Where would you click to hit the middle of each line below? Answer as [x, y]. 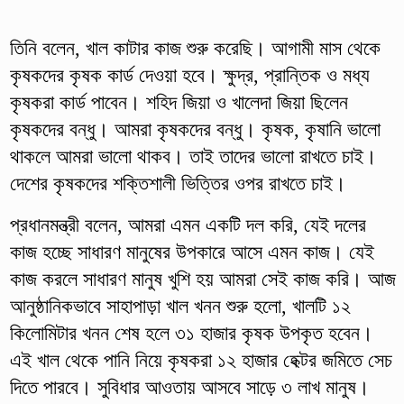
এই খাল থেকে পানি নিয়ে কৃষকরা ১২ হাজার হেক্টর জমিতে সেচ [201, 360]
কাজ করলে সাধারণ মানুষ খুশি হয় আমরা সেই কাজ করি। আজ [202, 279]
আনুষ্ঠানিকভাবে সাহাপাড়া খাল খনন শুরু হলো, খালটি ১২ [180, 306]
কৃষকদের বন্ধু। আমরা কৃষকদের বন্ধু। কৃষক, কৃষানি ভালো [195, 129]
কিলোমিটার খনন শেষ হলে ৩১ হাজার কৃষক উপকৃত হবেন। [191, 333]
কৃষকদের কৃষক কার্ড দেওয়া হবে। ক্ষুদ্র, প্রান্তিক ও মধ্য [189, 75]
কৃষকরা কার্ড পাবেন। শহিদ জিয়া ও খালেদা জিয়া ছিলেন [179, 102]
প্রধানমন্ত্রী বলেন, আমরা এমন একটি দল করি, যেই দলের [188, 225]
